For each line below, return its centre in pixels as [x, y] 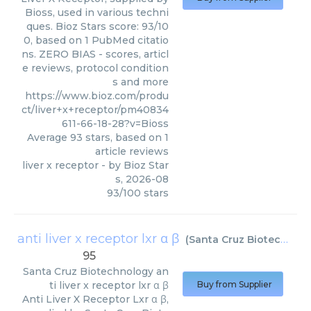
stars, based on [124, 137]
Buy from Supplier [235, 284]
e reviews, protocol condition [95, 68]
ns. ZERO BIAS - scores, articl [95, 54]
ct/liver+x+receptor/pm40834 [95, 110]
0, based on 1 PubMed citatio [96, 40]
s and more [141, 82]
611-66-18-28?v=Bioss [115, 124]
